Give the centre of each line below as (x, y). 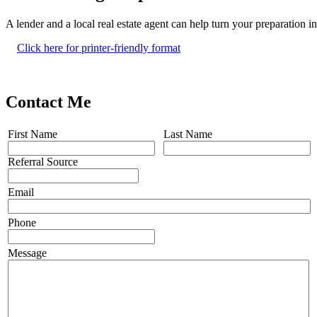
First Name (33, 134)
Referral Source (43, 161)
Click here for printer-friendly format (99, 48)
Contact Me (48, 102)
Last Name (188, 134)
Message (27, 253)
